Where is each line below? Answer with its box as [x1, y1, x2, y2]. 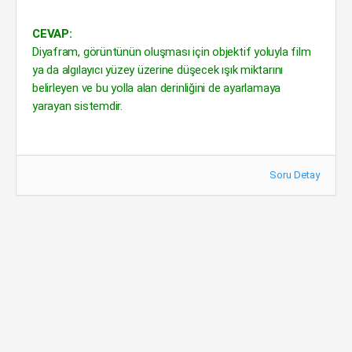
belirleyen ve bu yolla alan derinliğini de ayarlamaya [32, 81, 281, 95]
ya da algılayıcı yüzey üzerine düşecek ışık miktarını [32, 63, 284, 77]
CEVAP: [32, 27, 72, 41]
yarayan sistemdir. [32, 99, 123, 113]
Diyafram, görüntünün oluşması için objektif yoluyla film [32, 45, 311, 59]
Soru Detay [269, 169, 320, 181]
